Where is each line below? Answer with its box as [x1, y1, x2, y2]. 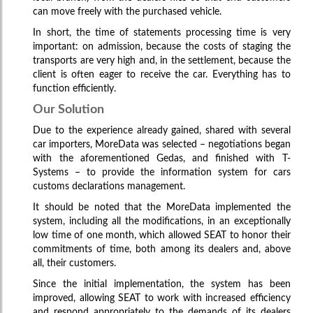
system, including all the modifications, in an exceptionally [33, 216, 291, 226]
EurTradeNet [16, 272, 111, 289]
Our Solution [33, 103, 105, 115]
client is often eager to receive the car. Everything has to [33, 69, 291, 80]
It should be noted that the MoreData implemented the [33, 202, 291, 212]
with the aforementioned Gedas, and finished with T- [33, 153, 291, 163]
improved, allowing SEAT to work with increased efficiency [33, 293, 291, 303]
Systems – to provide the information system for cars [33, 167, 291, 177]
